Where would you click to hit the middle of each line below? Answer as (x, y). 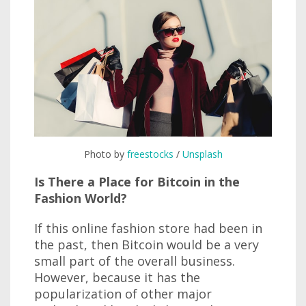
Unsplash (202, 154)
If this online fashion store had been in (148, 228)
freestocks (150, 154)
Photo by (105, 154)
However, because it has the (117, 277)
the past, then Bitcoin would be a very (147, 244)
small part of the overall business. (135, 261)
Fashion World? (81, 198)
